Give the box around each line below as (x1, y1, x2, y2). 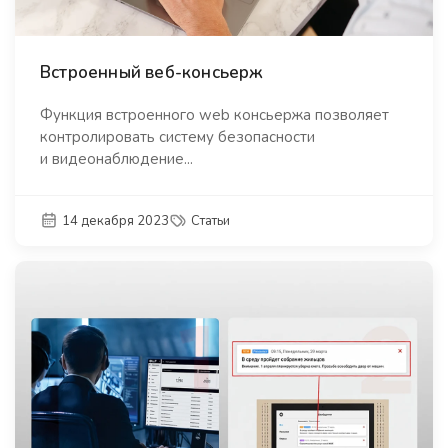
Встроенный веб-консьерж (40, 61, 264, 85)
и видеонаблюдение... (40, 149, 193, 170)
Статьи (191, 211, 231, 230)
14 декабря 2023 (62, 211, 170, 230)
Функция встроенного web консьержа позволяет (40, 105, 389, 126)
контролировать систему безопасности (40, 127, 315, 148)
